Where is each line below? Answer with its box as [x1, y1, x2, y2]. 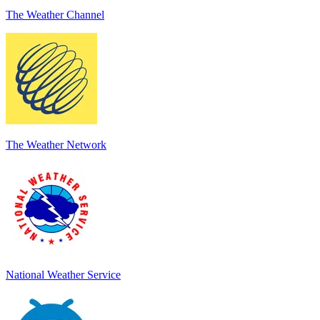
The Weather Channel [6, 8, 104, 21]
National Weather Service [6, 268, 121, 281]
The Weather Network [6, 138, 106, 151]
